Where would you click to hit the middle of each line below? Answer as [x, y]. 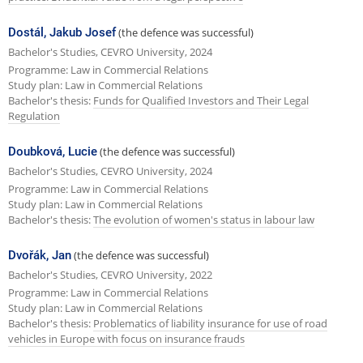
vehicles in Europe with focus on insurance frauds [126, 338]
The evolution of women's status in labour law [204, 219]
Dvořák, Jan [40, 256]
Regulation [34, 115]
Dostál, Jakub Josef [62, 33]
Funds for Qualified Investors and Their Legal [201, 100]
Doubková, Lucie [53, 152]
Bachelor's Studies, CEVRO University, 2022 [110, 275]
